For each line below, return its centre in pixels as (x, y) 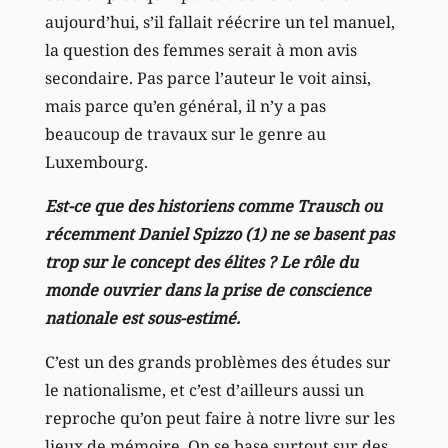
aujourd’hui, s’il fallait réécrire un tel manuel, (219, 21)
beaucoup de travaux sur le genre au (185, 133)
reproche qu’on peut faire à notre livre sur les (219, 417)
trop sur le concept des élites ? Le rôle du (201, 261)
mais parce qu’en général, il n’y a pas (185, 105)
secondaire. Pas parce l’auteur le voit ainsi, (207, 77)
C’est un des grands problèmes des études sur (217, 361)
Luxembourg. (96, 161)
